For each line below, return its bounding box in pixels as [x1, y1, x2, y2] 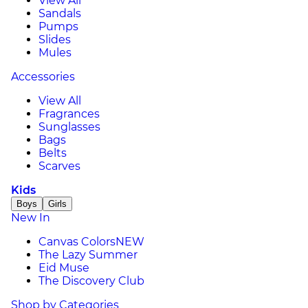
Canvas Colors [38, 235, 115, 248]
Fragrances [38, 107, 100, 120]
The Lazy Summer [38, 248, 137, 261]
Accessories [11, 70, 75, 83]
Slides [38, 33, 71, 46]
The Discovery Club [38, 274, 144, 287]
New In [11, 211, 50, 224]
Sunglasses [38, 120, 100, 133]
